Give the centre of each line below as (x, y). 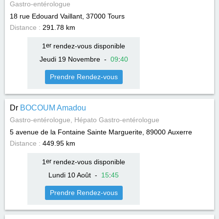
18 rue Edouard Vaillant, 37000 (58, 16)
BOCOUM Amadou (53, 108)
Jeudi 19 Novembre (70, 59)
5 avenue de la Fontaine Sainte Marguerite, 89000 (88, 132)
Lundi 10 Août (70, 175)
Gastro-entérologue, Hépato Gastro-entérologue (85, 120)
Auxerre (180, 132)
